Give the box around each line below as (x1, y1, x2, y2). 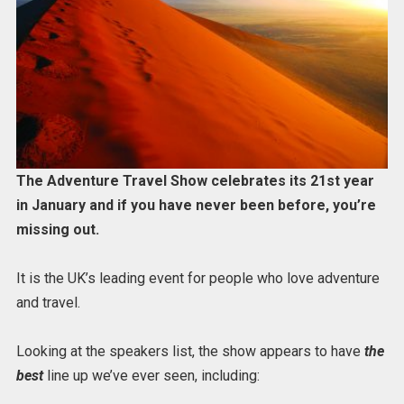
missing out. (15, 220, 99, 238)
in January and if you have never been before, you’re (15, 196, 376, 214)
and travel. (15, 294, 80, 312)
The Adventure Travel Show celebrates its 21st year (15, 171, 374, 189)
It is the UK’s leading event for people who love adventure (15, 270, 380, 288)
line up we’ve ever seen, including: (42, 367, 260, 385)
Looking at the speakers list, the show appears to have (15, 343, 364, 361)
